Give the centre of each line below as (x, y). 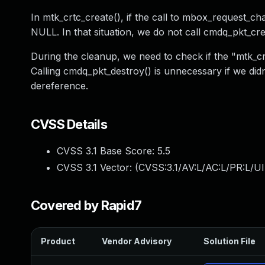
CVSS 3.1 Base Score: (107, 151)
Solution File (230, 241)
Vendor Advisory (137, 241)
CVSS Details (69, 124)
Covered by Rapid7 (86, 205)
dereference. (59, 86)
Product (58, 241)
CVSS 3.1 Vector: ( (98, 167)
